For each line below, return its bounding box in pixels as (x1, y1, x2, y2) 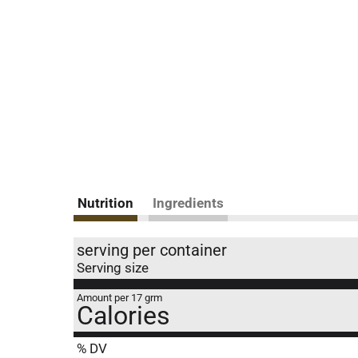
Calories (77, 300, 170, 331)
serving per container (77, 241, 227, 260)
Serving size (77, 260, 149, 276)
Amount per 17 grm (77, 292, 162, 304)
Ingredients (153, 195, 224, 211)
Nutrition (78, 195, 133, 211)
